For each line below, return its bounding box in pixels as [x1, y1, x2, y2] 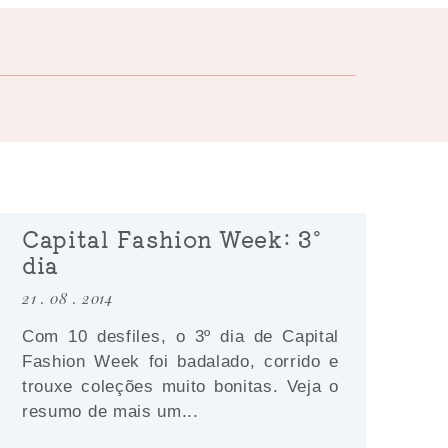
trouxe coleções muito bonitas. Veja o [22, 376, 339, 396]
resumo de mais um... [22, 401, 199, 421]
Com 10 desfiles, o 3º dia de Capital [22, 326, 339, 346]
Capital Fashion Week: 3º [22, 221, 322, 254]
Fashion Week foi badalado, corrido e [22, 351, 339, 371]
